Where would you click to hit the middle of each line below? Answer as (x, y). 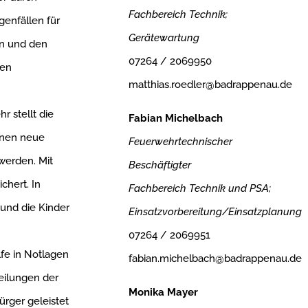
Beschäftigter (159, 165)
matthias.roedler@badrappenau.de (210, 85)
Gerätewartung (164, 38)
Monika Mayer (163, 293)
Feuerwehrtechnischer (180, 142)
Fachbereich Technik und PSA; (199, 189)
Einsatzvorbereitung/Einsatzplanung (215, 212)
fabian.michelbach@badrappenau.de (215, 259)
